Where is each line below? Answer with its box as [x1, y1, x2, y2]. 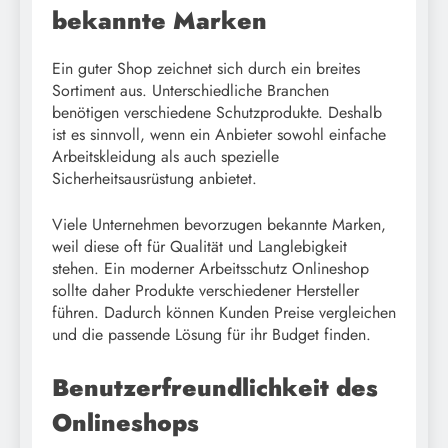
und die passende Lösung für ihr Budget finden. [52, 323, 371, 347]
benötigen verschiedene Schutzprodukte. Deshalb [52, 101, 382, 125]
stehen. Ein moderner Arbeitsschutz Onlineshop [52, 257, 369, 281]
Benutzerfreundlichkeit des [52, 370, 378, 406]
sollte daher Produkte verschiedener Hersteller [52, 279, 359, 303]
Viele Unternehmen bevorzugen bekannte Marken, [52, 213, 386, 237]
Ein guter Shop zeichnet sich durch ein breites [52, 57, 360, 81]
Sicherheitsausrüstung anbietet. [52, 167, 257, 191]
